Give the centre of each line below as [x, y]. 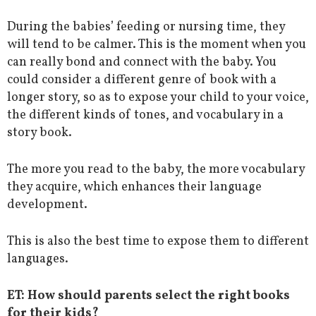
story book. [39, 133]
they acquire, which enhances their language [134, 187]
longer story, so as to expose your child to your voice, [158, 97]
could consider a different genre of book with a [142, 80]
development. [47, 205]
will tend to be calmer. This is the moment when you [157, 44]
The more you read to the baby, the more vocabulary [156, 169]
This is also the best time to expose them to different [158, 241]
